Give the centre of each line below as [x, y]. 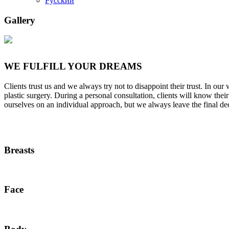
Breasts [19, 150]
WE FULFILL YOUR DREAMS [73, 66]
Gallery [20, 20]
